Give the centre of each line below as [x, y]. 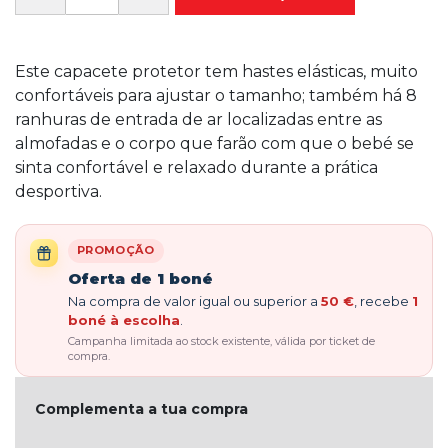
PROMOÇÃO [116, 250]
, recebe [383, 300]
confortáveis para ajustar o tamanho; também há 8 [216, 95]
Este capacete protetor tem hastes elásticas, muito [216, 71]
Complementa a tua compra [141, 408]
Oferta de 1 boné [140, 278]
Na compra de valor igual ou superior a [194, 300]
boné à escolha [124, 319]
